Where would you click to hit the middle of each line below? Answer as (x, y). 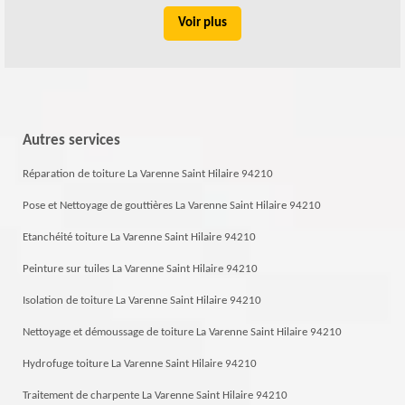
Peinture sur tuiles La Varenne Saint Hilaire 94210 (140, 268)
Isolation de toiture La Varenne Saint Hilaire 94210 (142, 300)
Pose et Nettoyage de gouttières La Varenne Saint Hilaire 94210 (172, 205)
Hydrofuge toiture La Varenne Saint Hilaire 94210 (140, 363)
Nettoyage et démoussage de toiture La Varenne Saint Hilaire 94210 (182, 332)
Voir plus (202, 23)
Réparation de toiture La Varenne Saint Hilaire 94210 (148, 174)
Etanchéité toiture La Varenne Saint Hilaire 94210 (139, 237)
